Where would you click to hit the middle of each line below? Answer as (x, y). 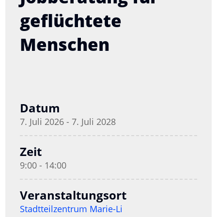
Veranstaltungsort (73, 195)
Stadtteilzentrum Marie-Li (71, 209)
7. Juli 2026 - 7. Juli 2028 (68, 121)
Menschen (65, 44)
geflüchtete (71, 20)
